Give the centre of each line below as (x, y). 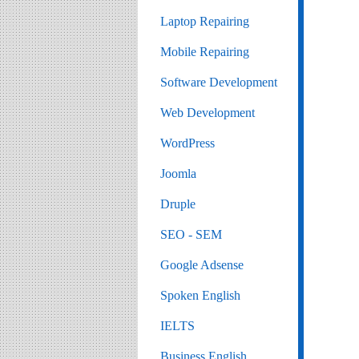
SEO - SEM (191, 234)
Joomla (178, 173)
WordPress (188, 143)
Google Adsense (202, 265)
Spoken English (200, 295)
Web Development (208, 113)
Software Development (219, 82)
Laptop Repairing (205, 21)
